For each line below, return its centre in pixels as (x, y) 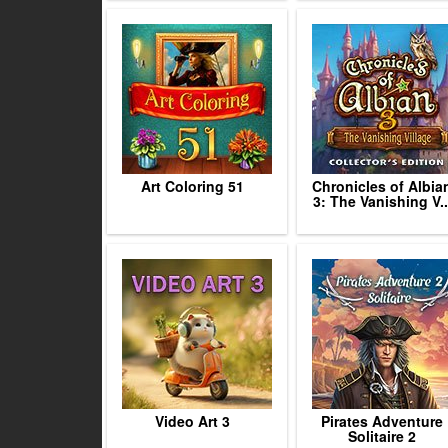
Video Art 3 (192, 421)
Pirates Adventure (382, 421)
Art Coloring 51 (192, 186)
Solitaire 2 (382, 436)
